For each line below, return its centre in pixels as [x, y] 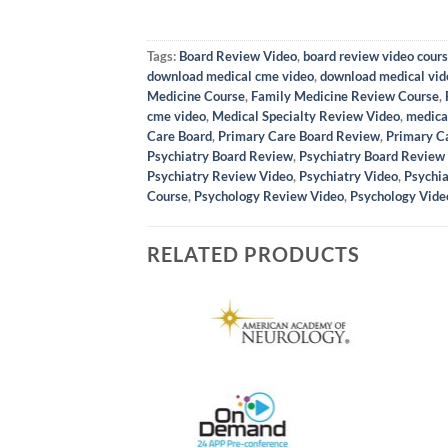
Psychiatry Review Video [220, 175]
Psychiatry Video [348, 175]
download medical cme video [230, 75]
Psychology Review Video [269, 195]
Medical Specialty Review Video [306, 115]
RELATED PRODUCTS [253, 253]
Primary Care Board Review [299, 135]
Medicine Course [196, 95]
